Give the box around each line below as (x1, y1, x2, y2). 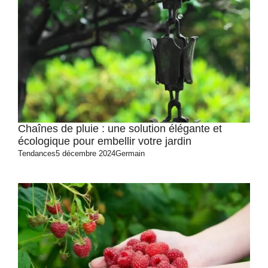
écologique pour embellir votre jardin (18, 135, 191, 147)
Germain (115, 149, 145, 158)
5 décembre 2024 (56, 149, 115, 158)
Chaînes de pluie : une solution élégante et (18, 123, 222, 135)
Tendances (18, 149, 56, 158)
